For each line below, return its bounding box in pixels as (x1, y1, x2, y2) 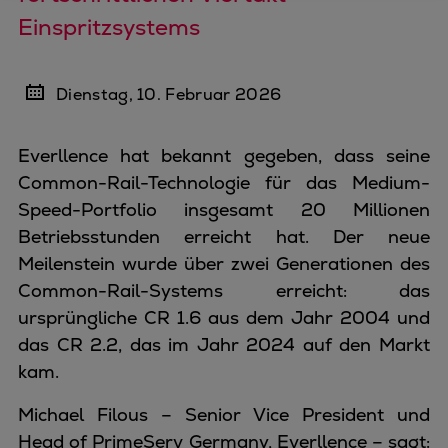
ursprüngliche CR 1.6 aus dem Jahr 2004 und (18, 306, 430, 329)
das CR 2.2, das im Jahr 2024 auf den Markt (18, 333, 430, 356)
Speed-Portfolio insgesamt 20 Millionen (18, 198, 430, 221)
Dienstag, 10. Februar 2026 (55, 84, 282, 105)
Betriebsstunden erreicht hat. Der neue (18, 225, 430, 248)
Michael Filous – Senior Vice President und (18, 403, 430, 426)
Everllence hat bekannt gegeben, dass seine (18, 144, 430, 167)
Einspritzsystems (18, 13, 200, 42)
